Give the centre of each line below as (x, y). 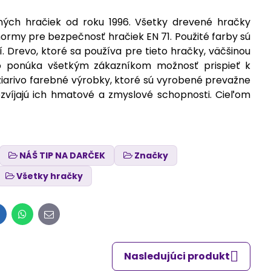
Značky (152, 155)
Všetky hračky (50, 176)
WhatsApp (47, 218)
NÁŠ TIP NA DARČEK (63, 155)
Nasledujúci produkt (177, 256)
